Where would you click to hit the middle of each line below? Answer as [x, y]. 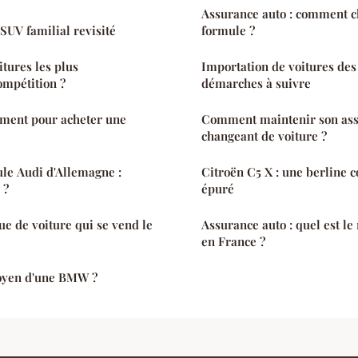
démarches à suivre [256, 84]
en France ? [233, 242]
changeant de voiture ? [264, 136]
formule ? [228, 31]
